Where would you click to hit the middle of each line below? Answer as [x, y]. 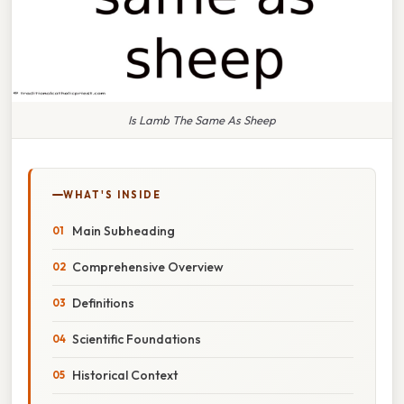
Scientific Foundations [137, 339]
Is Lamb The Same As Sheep [202, 119]
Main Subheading [124, 230]
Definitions [103, 303]
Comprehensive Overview [148, 266]
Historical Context [125, 375]
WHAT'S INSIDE [112, 194]
